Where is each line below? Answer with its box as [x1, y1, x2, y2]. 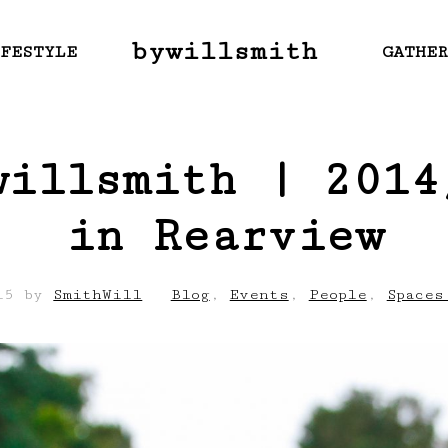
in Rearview [64, 210, 384, 263]
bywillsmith [130, 35, 318, 67]
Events [229, 285, 289, 303]
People [308, 285, 367, 303]
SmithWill [53, 285, 143, 303]
